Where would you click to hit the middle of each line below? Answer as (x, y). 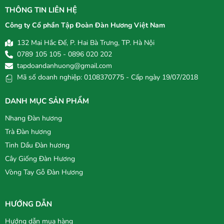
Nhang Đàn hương (33, 118)
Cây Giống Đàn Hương (40, 159)
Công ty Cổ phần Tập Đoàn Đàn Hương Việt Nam (85, 25)
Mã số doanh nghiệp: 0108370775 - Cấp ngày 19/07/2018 (107, 77)
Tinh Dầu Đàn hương (37, 145)
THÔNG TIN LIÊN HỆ (41, 10)
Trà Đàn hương (28, 132)
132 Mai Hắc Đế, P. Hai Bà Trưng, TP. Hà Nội (86, 43)
